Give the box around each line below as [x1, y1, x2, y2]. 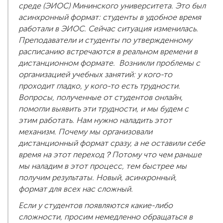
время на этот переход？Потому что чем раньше [18, 150, 202, 160]
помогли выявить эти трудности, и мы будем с [18, 104, 189, 114]
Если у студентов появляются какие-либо [18, 201, 173, 211]
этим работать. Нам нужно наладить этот [18, 115, 172, 125]
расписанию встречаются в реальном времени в [18, 47, 198, 57]
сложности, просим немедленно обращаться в [18, 212, 193, 222]
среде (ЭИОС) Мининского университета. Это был [18, 1, 206, 11]
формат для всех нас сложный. [18, 184, 133, 194]
